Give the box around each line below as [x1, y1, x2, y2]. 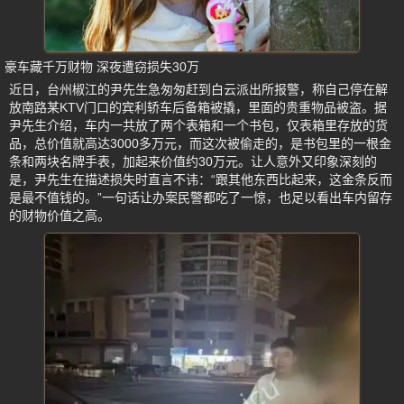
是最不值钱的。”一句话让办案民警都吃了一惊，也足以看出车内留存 [9, 189, 392, 205]
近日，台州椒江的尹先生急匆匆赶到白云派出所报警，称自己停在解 [9, 81, 388, 96]
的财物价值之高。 [9, 207, 110, 223]
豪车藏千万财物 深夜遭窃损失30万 [5, 59, 199, 74]
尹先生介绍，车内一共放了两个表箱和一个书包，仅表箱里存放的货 [9, 117, 388, 133]
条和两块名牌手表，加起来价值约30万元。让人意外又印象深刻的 [9, 153, 377, 169]
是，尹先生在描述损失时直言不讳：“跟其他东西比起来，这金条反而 [9, 171, 392, 187]
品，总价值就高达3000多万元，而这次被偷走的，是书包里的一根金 [9, 135, 391, 151]
